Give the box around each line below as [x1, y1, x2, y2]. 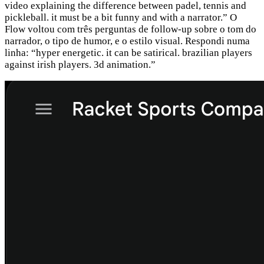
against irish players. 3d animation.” [5, 58, 156, 70]
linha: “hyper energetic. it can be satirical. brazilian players [5, 47, 252, 58]
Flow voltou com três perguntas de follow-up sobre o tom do [5, 23, 256, 35]
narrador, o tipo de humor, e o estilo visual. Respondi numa [5, 35, 250, 47]
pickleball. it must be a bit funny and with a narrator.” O [5, 11, 237, 23]
